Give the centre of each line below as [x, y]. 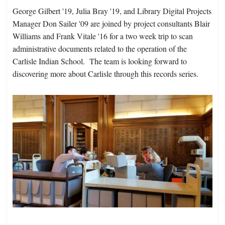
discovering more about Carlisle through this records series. [105, 74]
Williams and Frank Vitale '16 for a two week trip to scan [103, 36]
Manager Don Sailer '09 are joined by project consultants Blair [111, 24]
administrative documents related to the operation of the [100, 49]
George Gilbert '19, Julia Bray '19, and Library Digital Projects [112, 11]
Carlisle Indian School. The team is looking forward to [100, 61]
